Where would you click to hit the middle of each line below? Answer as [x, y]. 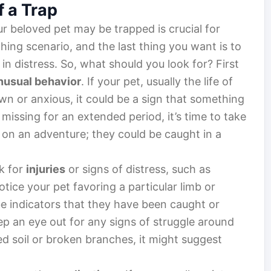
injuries [46, 169]
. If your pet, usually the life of [157, 82]
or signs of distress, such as [138, 169]
